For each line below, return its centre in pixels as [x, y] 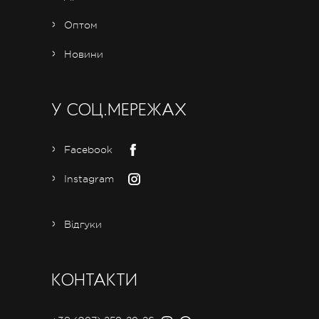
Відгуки [83, 224]
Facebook [88, 149]
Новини [84, 54]
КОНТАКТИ [94, 281]
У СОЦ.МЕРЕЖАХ [119, 111]
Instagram [89, 178]
